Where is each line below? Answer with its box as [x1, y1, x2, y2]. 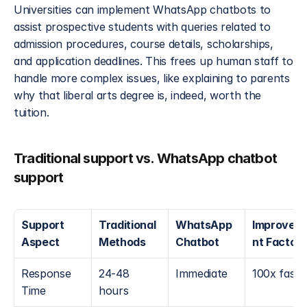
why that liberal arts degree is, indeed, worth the [14, 88, 261, 102]
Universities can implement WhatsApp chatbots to [14, 3, 271, 16]
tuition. [14, 106, 49, 119]
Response [21, 267, 71, 280]
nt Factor [252, 235, 302, 249]
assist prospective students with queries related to [14, 20, 271, 34]
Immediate [175, 267, 228, 280]
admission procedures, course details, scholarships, [14, 37, 273, 51]
